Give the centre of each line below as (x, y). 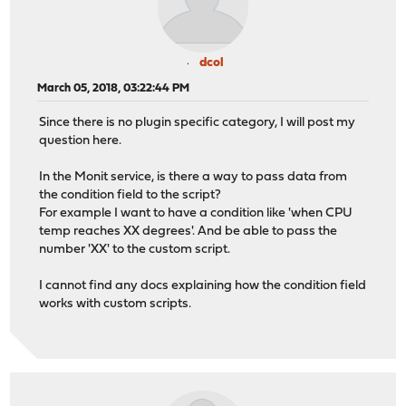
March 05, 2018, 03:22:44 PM (114, 88)
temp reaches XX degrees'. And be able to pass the (188, 232)
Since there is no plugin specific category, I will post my (198, 123)
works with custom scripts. (116, 304)
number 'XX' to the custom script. (135, 250)
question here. (81, 141)
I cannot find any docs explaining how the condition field (203, 286)
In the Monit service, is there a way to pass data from (193, 178)
